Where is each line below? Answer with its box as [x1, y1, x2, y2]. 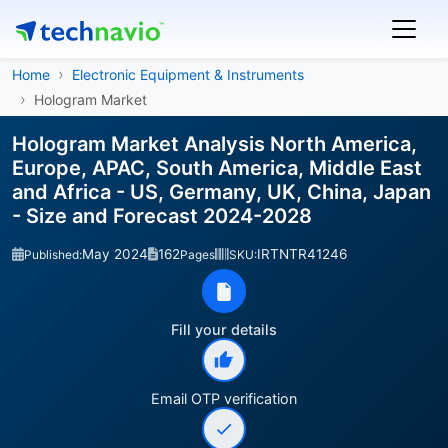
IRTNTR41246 [257, 246, 347, 262]
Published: [24, 247, 82, 262]
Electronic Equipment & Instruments [72, 66, 304, 83]
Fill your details [171, 321, 277, 338]
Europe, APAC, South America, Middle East [12, 156, 422, 180]
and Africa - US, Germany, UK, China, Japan [12, 180, 431, 204]
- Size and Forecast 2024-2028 [12, 204, 312, 228]
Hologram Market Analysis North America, [12, 132, 417, 156]
